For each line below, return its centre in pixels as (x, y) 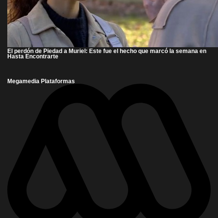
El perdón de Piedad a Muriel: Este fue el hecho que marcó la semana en (107, 51)
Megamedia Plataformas (41, 81)
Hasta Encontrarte (33, 56)
